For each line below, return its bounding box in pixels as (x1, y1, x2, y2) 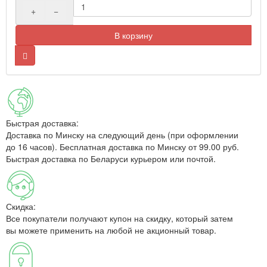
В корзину (114, 29, 153, 41)
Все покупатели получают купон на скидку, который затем (6, 212, 233, 224)
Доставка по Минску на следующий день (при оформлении (6, 129, 238, 141)
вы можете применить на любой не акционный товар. (6, 224, 216, 236)
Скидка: (6, 200, 36, 212)
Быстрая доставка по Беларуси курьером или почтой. (6, 153, 216, 164)
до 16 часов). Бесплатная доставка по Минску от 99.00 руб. (6, 141, 239, 153)
